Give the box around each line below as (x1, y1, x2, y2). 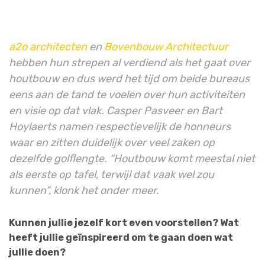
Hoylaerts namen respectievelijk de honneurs (9, 120, 231, 133)
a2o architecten (9, 40, 87, 53)
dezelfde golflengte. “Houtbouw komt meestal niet (9, 152, 255, 165)
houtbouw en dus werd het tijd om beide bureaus (9, 72, 250, 85)
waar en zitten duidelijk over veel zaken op (9, 136, 215, 149)
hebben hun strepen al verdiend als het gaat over (9, 56, 250, 69)
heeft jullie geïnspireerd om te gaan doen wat (9, 232, 233, 244)
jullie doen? (9, 247, 66, 258)
